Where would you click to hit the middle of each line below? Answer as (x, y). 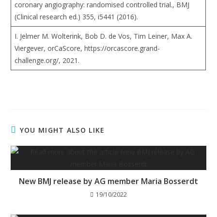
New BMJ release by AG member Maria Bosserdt (108, 181)
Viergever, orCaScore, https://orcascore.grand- (87, 48)
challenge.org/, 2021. (47, 60)
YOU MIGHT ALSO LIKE (62, 130)
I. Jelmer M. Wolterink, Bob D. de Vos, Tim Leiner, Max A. (104, 36)
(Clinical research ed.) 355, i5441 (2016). (77, 16)
